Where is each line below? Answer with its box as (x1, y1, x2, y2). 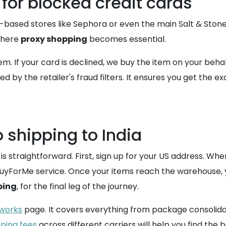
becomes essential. (87, 33, 166, 45)
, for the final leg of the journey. (17, 181, 139, 192)
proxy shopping (21, 33, 87, 45)
